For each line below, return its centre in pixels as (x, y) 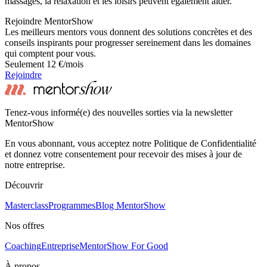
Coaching (23, 246)
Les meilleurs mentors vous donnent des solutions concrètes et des (128, 32)
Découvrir (24, 185)
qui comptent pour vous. (50, 53)
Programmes (72, 205)
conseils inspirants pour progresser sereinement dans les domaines (128, 43)
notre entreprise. (35, 165)
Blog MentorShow (131, 205)
